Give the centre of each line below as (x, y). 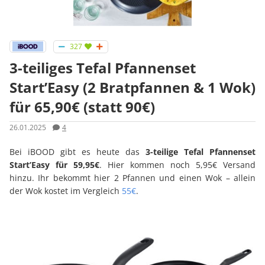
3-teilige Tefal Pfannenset (201, 152)
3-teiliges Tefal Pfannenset (103, 68)
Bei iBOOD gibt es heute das (77, 152)
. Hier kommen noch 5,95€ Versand (177, 165)
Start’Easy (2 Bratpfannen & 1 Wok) (132, 88)
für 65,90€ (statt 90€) (82, 107)
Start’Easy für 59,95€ (54, 165)
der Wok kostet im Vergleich (66, 191)
